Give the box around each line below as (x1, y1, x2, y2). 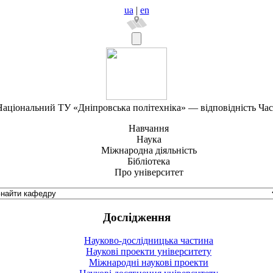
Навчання (129, 123, 169, 133)
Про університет (114, 167, 183, 177)
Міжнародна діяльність (101, 145, 197, 155)
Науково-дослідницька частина (84, 235, 213, 246)
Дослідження (102, 210, 171, 224)
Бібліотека (127, 156, 170, 166)
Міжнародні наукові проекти (89, 257, 208, 268)
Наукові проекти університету (86, 246, 211, 257)
